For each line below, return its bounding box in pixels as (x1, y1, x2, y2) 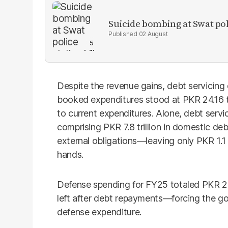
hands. (57, 149, 83, 160)
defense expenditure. (57, 207, 141, 217)
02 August (138, 30, 168, 38)
